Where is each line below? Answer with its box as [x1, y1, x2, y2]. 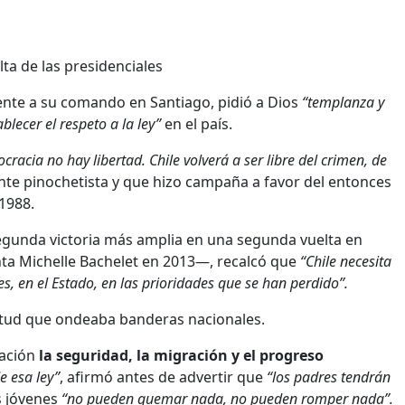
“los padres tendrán [267, 366, 391, 387]
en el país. [161, 113, 232, 134]
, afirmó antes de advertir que [60, 366, 267, 387]
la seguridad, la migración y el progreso [39, 344, 324, 365]
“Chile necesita [297, 250, 391, 271]
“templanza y [302, 91, 384, 112]
